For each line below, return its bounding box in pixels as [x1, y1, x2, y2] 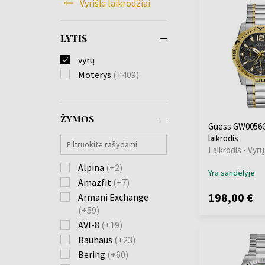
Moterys [78, 68, 113, 80]
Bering [78, 248, 107, 260]
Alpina [78, 161, 106, 173]
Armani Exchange [78, 190, 148, 203]
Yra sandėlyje [208, 167, 255, 178]
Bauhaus [78, 233, 114, 245]
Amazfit [78, 176, 113, 188]
